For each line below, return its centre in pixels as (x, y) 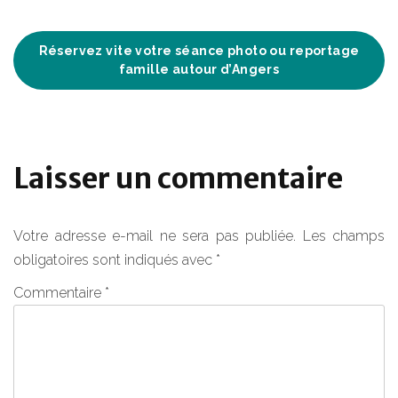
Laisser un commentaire (178, 178)
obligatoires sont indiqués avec (115, 259)
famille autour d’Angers (199, 69)
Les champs (343, 235)
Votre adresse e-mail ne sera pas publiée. (155, 235)
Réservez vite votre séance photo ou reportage (199, 50)
